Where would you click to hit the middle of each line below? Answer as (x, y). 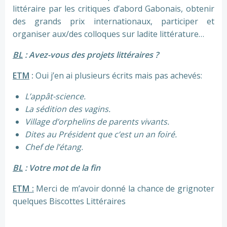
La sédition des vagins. (68, 109)
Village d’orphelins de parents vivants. (97, 122)
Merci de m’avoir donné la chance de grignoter (125, 189)
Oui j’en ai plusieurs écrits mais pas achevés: (119, 76)
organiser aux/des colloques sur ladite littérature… (108, 34)
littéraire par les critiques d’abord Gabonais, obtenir (113, 9)
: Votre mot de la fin (62, 168)
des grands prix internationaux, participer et (113, 22)
